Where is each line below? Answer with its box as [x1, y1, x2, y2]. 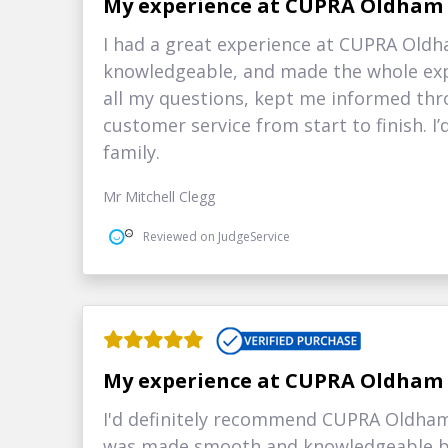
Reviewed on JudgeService [143, 227, 291, 245]
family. [103, 140, 161, 165]
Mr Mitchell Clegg [103, 187, 216, 207]
